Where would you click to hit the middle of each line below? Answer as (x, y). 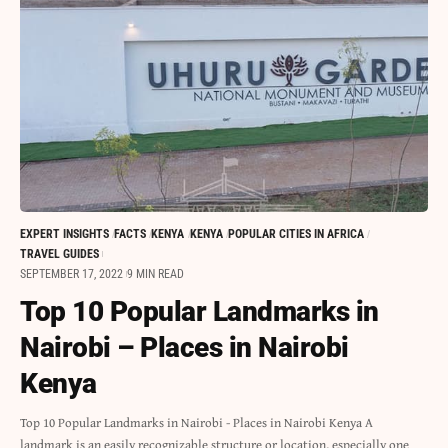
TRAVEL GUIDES (59, 254)
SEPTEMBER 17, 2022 (71, 274)
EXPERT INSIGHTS (64, 234)
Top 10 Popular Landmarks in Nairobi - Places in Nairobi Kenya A (196, 423)
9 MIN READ (155, 274)
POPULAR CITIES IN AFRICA (295, 234)
